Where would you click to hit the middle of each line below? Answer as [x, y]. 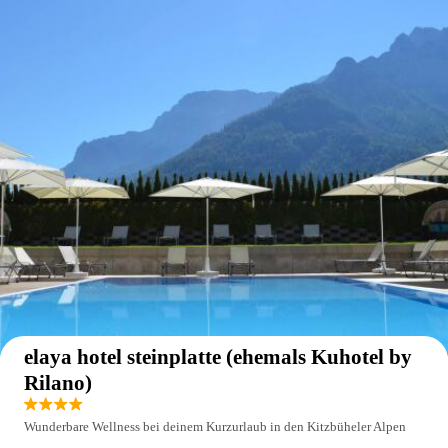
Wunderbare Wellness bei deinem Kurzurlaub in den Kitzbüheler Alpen [215, 426]
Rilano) [58, 383]
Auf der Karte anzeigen [363, 310]
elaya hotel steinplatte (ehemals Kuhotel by [218, 357]
